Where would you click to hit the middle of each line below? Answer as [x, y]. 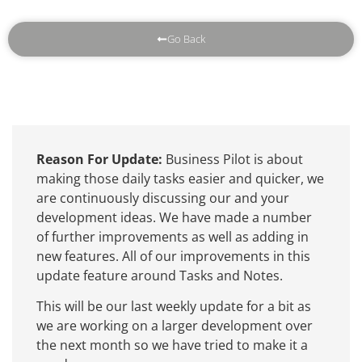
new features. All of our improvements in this [173, 256]
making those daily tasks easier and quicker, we [180, 178]
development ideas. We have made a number [174, 217]
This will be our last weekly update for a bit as [174, 307]
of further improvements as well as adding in [173, 236]
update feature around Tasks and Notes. [160, 275]
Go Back [186, 38]
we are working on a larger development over [175, 326]
